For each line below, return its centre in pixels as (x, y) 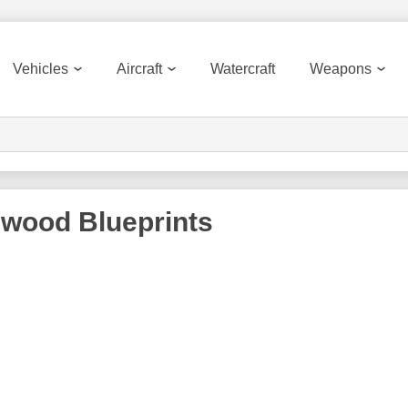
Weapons (341, 69)
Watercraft (243, 69)
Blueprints (142, 222)
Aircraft (139, 69)
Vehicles (41, 69)
